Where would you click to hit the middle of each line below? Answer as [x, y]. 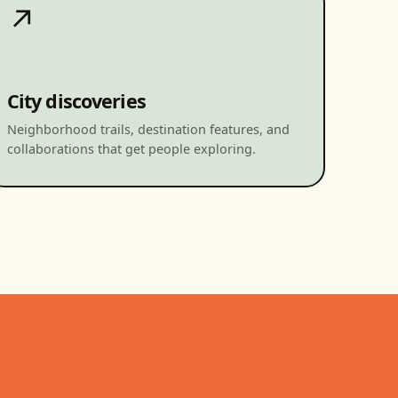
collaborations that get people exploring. [131, 148]
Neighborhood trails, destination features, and [148, 129]
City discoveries [76, 100]
